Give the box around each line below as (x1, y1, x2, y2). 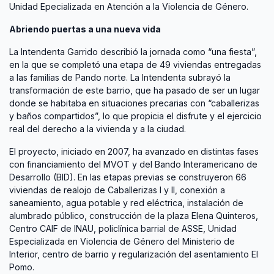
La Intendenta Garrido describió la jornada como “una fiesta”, (9, 46, 257, 57)
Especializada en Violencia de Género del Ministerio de (9, 236, 235, 247)
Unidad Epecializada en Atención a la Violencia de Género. (9, 1, 248, 12)
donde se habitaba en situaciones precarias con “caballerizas (9, 98, 259, 109)
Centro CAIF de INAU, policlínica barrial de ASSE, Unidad (9, 223, 237, 234)
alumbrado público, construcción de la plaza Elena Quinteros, (9, 210, 258, 221)
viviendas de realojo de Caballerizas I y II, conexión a (9, 185, 225, 196)
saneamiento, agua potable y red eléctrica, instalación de (9, 198, 243, 209)
